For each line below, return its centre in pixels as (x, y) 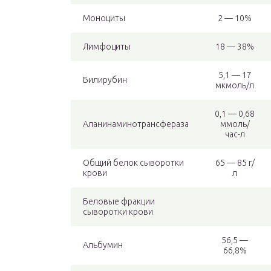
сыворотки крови (118, 212)
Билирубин (105, 80)
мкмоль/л (235, 86)
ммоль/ (235, 124)
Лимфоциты (107, 47)
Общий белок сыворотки (133, 163)
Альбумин (103, 245)
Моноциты (104, 18)
